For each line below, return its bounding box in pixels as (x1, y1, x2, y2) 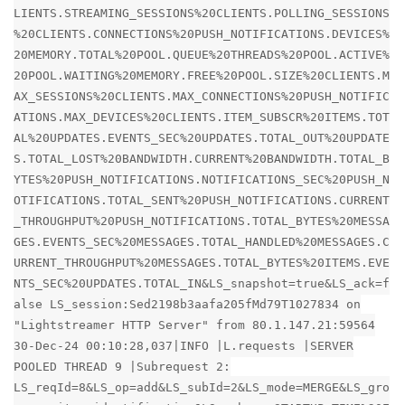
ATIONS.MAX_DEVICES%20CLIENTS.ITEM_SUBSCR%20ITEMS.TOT (14, 109, 390, 124)
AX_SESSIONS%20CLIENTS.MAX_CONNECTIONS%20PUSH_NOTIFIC (14, 89, 390, 103)
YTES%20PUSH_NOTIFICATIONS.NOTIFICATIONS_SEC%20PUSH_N (14, 172, 390, 186)
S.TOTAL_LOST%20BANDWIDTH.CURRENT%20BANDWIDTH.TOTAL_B (14, 151, 390, 165)
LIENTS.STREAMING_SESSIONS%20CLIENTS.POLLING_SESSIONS (14, 5, 390, 20)
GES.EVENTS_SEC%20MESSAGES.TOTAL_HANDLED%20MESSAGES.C (14, 234, 390, 249)
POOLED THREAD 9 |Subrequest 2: (14, 359, 231, 373)
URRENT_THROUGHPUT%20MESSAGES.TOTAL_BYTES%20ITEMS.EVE (14, 255, 390, 269)
